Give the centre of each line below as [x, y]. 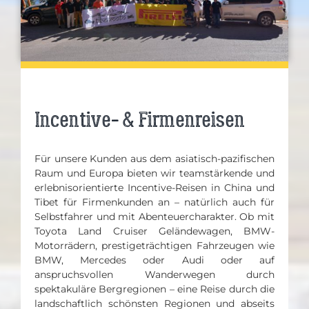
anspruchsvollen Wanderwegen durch [154, 274]
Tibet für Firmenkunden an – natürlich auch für [154, 202]
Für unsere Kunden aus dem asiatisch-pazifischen [154, 158]
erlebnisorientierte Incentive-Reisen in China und [154, 187]
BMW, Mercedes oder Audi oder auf [154, 260]
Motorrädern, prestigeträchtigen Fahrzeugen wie [154, 245]
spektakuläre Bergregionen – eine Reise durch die [154, 289]
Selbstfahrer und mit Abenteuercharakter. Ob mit [154, 216]
